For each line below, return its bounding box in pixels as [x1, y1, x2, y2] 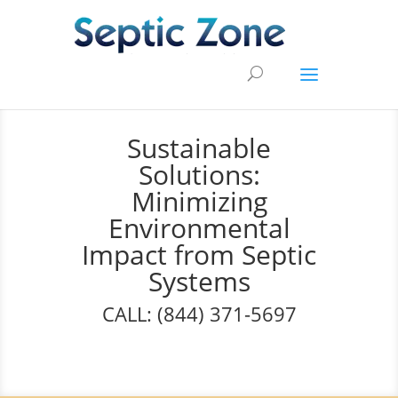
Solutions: [138, 156, 260, 193]
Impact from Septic [82, 236, 316, 273]
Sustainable [127, 130, 271, 166]
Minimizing [131, 183, 267, 219]
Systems [147, 263, 251, 299]
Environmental [107, 210, 291, 246]
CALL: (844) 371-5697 [101, 300, 297, 327]
